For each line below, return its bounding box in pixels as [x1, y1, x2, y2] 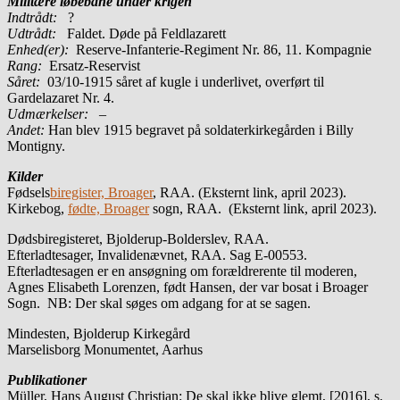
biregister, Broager [50, 184, 153, 200]
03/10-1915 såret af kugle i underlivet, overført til [47, 73, 324, 89]
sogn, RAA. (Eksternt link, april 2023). [149, 200, 377, 216]
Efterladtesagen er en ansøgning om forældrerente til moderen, [7, 262, 357, 279]
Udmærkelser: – [7, 105, 106, 121]
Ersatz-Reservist [46, 57, 140, 73]
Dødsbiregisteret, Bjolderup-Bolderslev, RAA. [7, 230, 269, 246]
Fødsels [7, 184, 50, 200]
